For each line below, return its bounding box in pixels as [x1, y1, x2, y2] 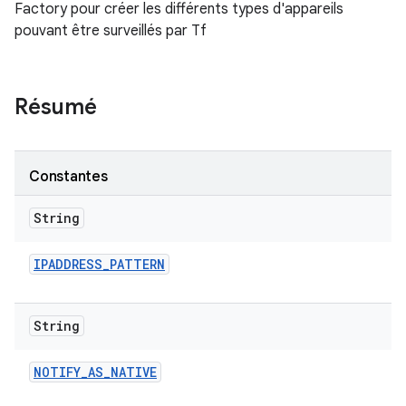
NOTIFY [34, 363, 81, 381]
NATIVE [111, 363, 157, 381]
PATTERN [110, 256, 165, 273]
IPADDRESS [34, 256, 102, 273]
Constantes [29, 168, 108, 186]
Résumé [14, 93, 97, 121]
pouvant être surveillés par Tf [14, 22, 207, 40]
